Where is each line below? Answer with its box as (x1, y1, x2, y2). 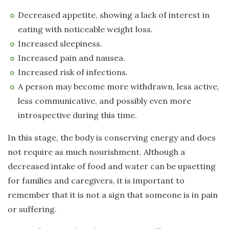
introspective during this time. (18, 110, 137, 121)
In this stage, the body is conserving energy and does (8, 132, 216, 143)
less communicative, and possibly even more (18, 96, 191, 106)
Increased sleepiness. (18, 38, 102, 49)
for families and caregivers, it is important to (8, 175, 185, 186)
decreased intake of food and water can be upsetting (8, 161, 216, 172)
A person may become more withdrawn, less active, (18, 81, 219, 92)
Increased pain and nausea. (18, 53, 125, 63)
